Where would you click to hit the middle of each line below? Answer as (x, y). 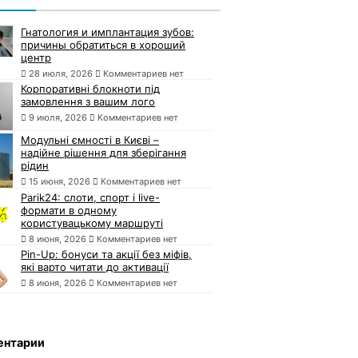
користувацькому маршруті (92, 223)
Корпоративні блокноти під (90, 88)
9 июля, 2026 (58, 117)
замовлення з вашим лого (88, 101)
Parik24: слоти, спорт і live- (90, 197)
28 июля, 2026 (61, 73)
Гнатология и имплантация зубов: (107, 32)
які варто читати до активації (95, 267)
